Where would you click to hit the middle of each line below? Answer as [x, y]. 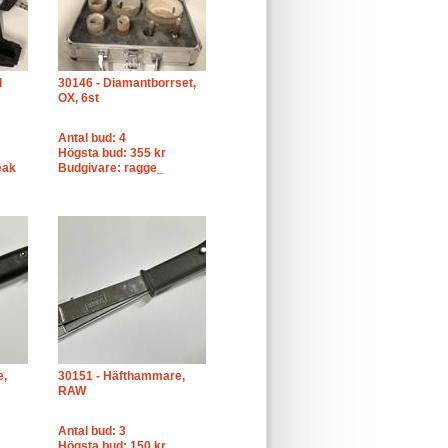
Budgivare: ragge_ [111, 168]
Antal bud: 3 [92, 431]
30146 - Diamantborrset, [127, 83]
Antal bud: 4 [92, 138]
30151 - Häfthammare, [121, 376]
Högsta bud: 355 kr [112, 153]
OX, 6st [78, 98]
